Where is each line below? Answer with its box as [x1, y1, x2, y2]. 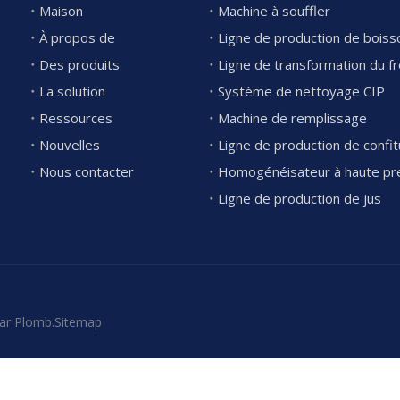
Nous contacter [39, 162, 134, 180]
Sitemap [54, 313, 102, 331]
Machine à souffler [218, 2, 330, 20]
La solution [39, 82, 105, 100]
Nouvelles [39, 136, 100, 154]
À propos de [39, 29, 115, 46]
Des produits [39, 55, 120, 73]
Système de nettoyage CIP [218, 82, 385, 100]
